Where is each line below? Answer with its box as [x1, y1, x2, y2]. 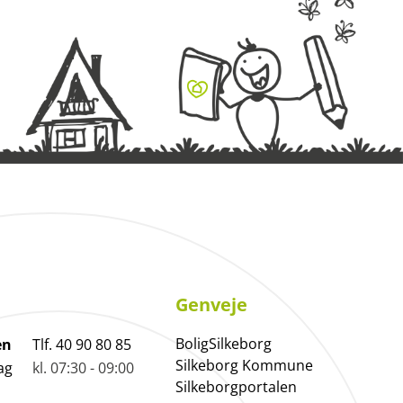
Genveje [175, 292, 247, 318]
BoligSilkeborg [175, 334, 272, 354]
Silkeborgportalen [175, 377, 297, 398]
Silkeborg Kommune [175, 355, 313, 376]
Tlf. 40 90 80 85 [31, 335, 131, 355]
